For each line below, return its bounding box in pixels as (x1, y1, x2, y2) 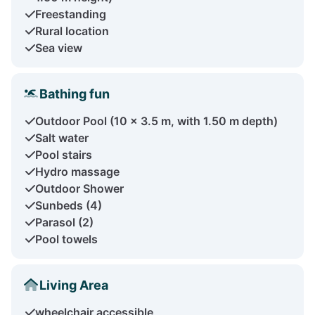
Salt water (35, 130, 89, 145)
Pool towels (35, 231, 98, 246)
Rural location (35, 23, 109, 38)
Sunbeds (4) (35, 198, 102, 212)
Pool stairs (35, 147, 92, 162)
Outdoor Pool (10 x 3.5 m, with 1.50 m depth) (35, 113, 278, 128)
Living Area (39, 277, 108, 292)
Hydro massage (35, 164, 120, 179)
